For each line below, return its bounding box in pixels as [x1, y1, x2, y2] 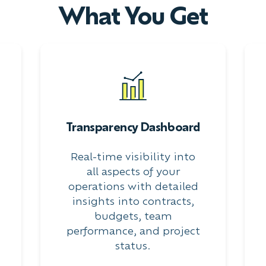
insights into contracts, [72, 195, 194, 207]
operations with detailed [68, 180, 198, 192]
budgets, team [94, 210, 172, 222]
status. [115, 239, 151, 252]
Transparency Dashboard [65, 119, 201, 135]
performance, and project [66, 224, 200, 237]
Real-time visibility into [71, 150, 195, 163]
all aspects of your [86, 165, 180, 178]
